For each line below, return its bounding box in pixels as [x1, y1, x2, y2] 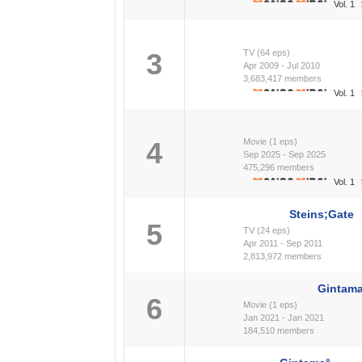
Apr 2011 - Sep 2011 [243, 238, 322, 248]
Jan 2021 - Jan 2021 [243, 313, 324, 322]
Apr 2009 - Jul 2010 [243, 61, 320, 70]
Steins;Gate [289, 208, 354, 221]
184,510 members [243, 326, 314, 335]
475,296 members [243, 162, 314, 172]
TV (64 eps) [243, 48, 290, 57]
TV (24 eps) [243, 225, 290, 235]
